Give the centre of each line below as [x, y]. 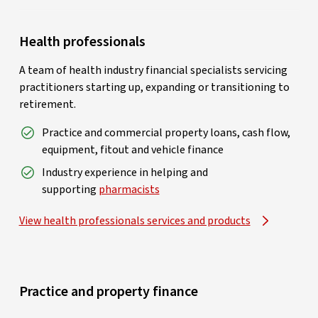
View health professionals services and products [135, 220]
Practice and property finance [108, 291]
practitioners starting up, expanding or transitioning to [154, 87]
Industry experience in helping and [125, 172]
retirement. [47, 104]
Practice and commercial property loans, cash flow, [166, 132]
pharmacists [129, 189]
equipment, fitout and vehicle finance [132, 149]
